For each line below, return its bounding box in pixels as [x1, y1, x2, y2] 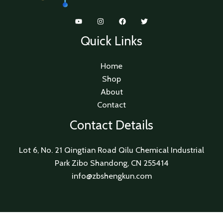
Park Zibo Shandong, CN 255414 [54, 157, 169, 168]
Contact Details [70, 117, 153, 133]
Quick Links [81, 33, 142, 49]
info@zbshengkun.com [71, 170, 152, 181]
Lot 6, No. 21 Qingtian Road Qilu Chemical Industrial [19, 144, 204, 155]
